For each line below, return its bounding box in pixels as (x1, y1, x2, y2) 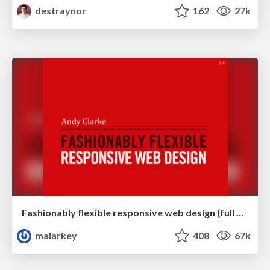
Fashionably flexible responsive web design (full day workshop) (236, 206, 243, 218)
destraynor (33, 5, 87, 17)
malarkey (33, 229, 78, 241)
